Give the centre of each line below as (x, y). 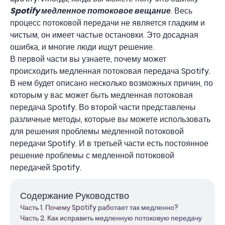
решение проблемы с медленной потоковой (92, 155)
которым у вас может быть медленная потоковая (101, 95)
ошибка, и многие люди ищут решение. (82, 47)
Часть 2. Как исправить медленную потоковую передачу (111, 218)
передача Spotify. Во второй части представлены (103, 107)
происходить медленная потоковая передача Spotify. (110, 71)
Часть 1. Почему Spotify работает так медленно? (99, 207)
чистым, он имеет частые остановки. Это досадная (104, 35)
